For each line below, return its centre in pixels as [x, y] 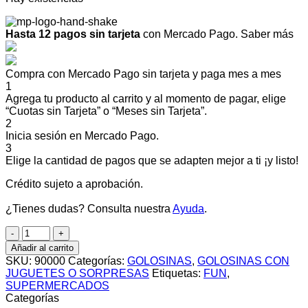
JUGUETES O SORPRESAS [77, 274]
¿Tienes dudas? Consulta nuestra [89, 209]
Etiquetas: [178, 274]
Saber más [267, 34]
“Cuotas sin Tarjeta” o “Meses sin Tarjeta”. [106, 111]
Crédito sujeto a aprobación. [74, 184]
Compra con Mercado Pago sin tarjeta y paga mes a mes [143, 74]
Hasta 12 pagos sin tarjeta [73, 34]
